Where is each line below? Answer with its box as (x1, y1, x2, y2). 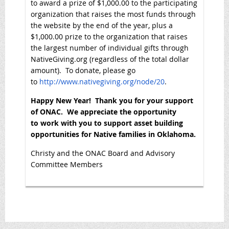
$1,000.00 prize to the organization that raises (31, 31, 188, 41)
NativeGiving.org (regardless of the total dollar (31, 54, 189, 64)
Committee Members (31, 159, 103, 169)
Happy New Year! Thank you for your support (31, 95, 193, 105)
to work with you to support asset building (31, 118, 183, 128)
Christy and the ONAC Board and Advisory (31, 148, 175, 158)
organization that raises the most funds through (31, 9, 196, 19)
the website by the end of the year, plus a (31, 20, 173, 30)
